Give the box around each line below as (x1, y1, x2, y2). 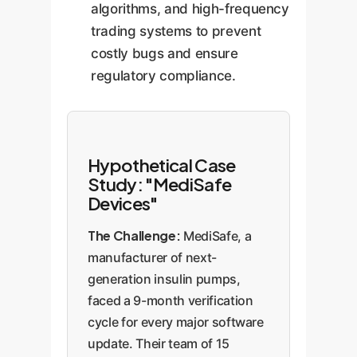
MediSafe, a (180, 227, 252, 244)
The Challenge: (88, 226, 181, 244)
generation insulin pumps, (88, 270, 241, 287)
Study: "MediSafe (88, 172, 232, 195)
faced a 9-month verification (88, 292, 253, 308)
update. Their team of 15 (88, 335, 229, 351)
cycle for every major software (88, 313, 264, 330)
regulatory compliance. (91, 67, 236, 84)
